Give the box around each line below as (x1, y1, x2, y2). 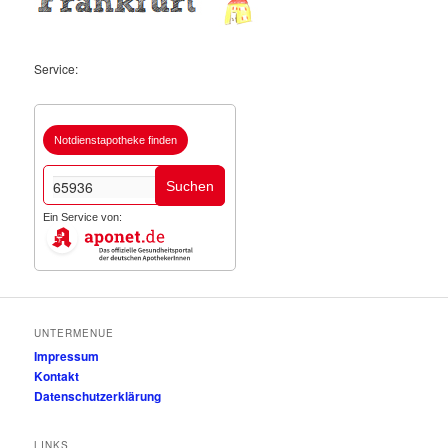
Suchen (166, 178, 215, 194)
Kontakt (34, 366, 80, 385)
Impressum (34, 346, 100, 365)
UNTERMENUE (34, 325, 115, 340)
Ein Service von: (43, 211, 123, 223)
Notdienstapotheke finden (54, 134, 178, 146)
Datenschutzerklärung (34, 386, 162, 405)
